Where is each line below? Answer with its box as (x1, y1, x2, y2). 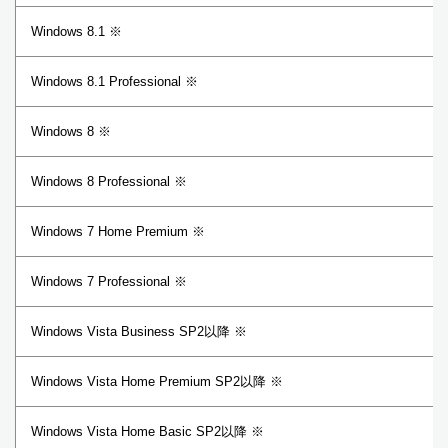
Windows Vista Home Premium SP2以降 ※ (31, 374, 283, 389)
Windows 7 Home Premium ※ (31, 224, 205, 239)
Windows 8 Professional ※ (31, 174, 187, 189)
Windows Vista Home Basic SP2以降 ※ (31, 424, 264, 439)
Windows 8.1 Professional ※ (31, 74, 198, 89)
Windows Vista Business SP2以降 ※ (31, 324, 247, 339)
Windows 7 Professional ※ (31, 274, 187, 289)
